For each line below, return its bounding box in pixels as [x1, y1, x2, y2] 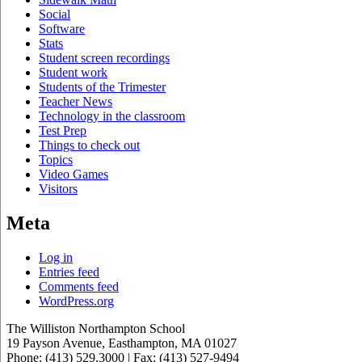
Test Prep [39, 124, 86, 138]
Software [39, 22, 85, 36]
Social [39, 7, 70, 22]
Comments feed [39, 279, 119, 293]
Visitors [39, 182, 78, 196]
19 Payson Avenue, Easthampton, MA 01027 [6, 335, 237, 350]
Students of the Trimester [39, 80, 166, 95]
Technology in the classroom [39, 109, 185, 124]
